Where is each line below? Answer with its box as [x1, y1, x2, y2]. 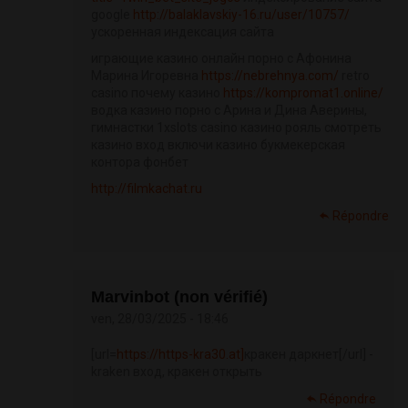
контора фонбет [91, 155, 189, 170]
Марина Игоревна [91, 68, 201, 84]
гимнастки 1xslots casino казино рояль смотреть [91, 120, 382, 136]
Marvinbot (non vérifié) [91, 288, 268, 307]
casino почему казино [91, 86, 223, 101]
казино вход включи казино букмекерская [91, 138, 345, 153]
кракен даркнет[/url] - [244, 347, 373, 362]
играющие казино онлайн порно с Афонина [91, 51, 352, 66]
